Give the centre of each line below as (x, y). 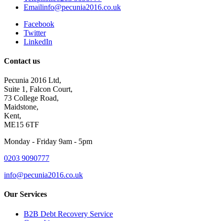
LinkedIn (38, 41)
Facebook (39, 24)
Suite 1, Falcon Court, (38, 89)
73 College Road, (31, 98)
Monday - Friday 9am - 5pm (48, 142)
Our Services (25, 194)
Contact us (22, 61)
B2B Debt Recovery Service (68, 214)
